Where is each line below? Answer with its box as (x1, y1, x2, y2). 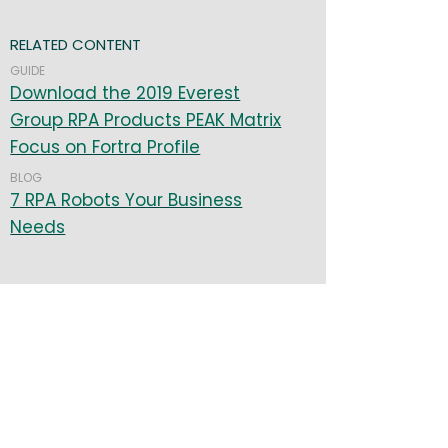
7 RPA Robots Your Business (10, 188, 243, 213)
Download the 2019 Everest (10, 81, 241, 106)
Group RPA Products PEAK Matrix (10, 108, 282, 133)
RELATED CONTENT (10, 34, 142, 56)
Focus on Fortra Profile (10, 135, 201, 160)
